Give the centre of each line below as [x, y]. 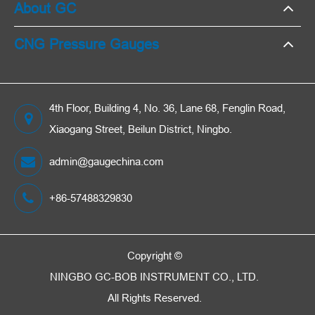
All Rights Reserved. [154, 298]
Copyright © [154, 256]
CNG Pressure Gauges [86, 44]
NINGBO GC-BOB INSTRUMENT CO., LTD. [155, 277]
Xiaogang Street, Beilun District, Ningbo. [141, 129]
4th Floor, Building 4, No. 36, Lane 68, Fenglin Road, [167, 108]
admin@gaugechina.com [107, 162]
